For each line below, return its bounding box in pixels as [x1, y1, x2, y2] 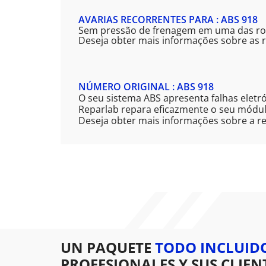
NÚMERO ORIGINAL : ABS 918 [78, 80, 214, 94]
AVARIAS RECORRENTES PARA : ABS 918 [78, 13, 258, 27]
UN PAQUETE [61, 237, 155, 258]
